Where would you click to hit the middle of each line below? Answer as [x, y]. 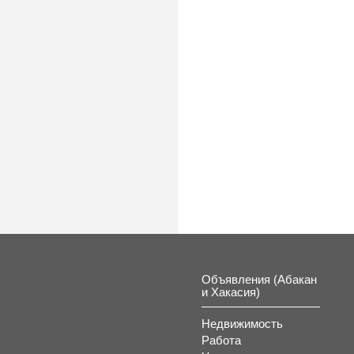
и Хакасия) [231, 292]
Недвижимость [242, 323]
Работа [221, 340]
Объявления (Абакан [259, 279]
